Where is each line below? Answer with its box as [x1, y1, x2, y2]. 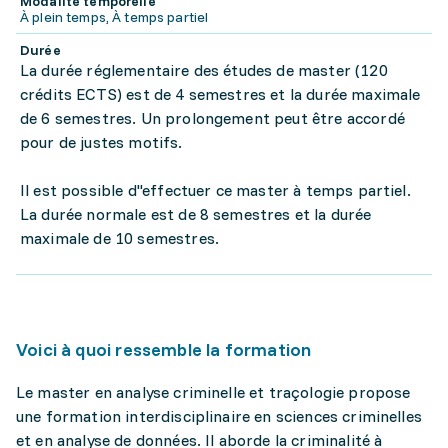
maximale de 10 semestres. [20, 228, 220, 248]
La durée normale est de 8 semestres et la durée [20, 204, 372, 224]
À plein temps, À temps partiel [20, 8, 209, 26]
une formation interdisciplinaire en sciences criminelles [16, 406, 422, 426]
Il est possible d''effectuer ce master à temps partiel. [20, 180, 411, 200]
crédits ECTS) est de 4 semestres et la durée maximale [20, 84, 421, 104]
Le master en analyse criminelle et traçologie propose [16, 382, 411, 402]
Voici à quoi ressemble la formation [16, 338, 312, 361]
